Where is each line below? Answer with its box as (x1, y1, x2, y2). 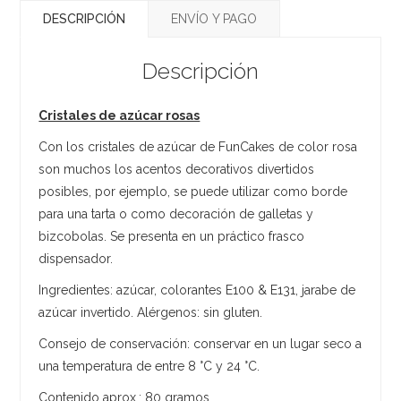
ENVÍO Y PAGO (171, 11, 258, 26)
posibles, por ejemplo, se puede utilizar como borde (38, 183, 348, 199)
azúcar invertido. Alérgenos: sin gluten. (38, 304, 263, 320)
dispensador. (38, 251, 114, 266)
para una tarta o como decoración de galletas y (38, 206, 314, 221)
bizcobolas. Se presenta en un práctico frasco (38, 228, 305, 243)
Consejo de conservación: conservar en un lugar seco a (38, 336, 363, 351)
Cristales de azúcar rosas (38, 107, 200, 123)
